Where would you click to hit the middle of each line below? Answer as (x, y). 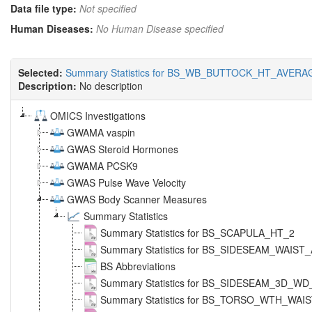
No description (111, 85)
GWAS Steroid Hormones (123, 149)
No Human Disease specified (160, 29)
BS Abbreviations (138, 266)
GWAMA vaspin (101, 132)
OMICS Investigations (98, 115)
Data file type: (44, 9)
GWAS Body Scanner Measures (137, 199)
